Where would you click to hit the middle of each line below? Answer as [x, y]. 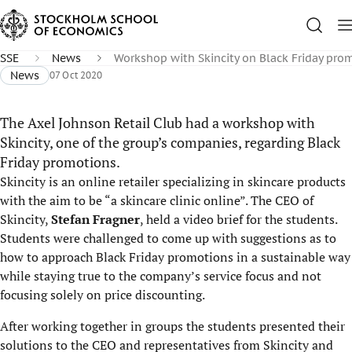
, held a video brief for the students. [238, 219]
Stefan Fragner [95, 219]
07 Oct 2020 [76, 75]
